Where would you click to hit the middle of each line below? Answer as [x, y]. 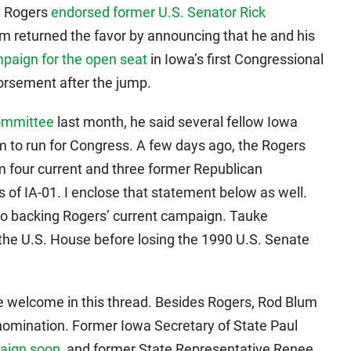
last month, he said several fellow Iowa [176, 122]
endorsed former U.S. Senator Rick [158, 12]
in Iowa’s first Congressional [235, 59]
